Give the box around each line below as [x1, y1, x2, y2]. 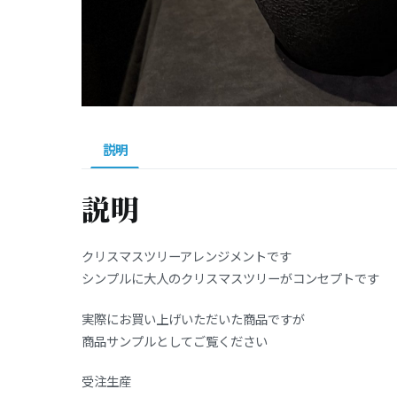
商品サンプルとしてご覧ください [82, 331, 268, 350]
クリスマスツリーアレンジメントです [82, 246, 292, 266]
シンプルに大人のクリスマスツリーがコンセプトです [82, 269, 379, 288]
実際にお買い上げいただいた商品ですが [82, 308, 305, 328]
